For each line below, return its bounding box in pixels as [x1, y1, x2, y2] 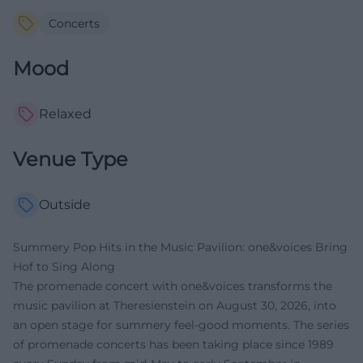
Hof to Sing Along [13, 259, 115, 275]
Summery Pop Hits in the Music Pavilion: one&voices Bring [13, 240, 348, 255]
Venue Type [13, 147, 128, 172]
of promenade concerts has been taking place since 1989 [13, 337, 334, 352]
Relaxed [39, 106, 92, 122]
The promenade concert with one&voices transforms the [13, 279, 332, 294]
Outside [39, 197, 91, 213]
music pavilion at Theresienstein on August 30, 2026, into [13, 298, 336, 314]
